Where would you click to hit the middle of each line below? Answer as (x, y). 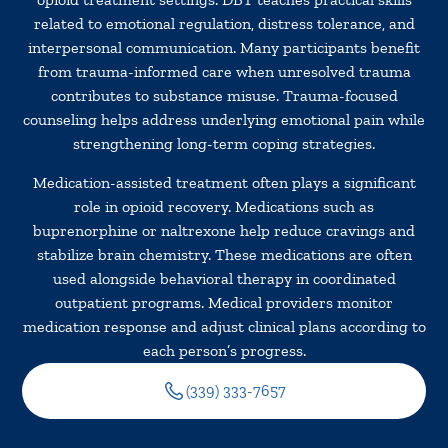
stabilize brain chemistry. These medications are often (224, 254)
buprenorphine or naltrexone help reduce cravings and (224, 230)
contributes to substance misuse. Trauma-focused (224, 96)
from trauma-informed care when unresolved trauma (224, 72)
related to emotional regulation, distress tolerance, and (224, 24)
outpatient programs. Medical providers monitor (224, 302)
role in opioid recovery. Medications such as (224, 206)
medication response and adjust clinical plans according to (224, 326)
